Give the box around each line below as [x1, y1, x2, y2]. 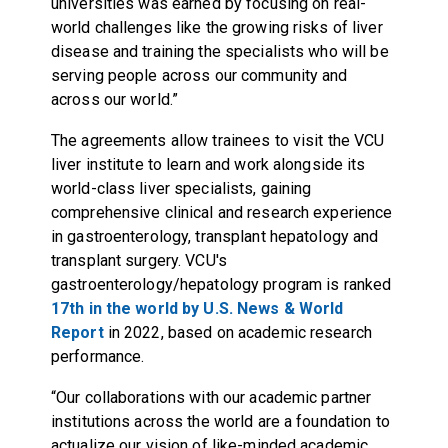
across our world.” [50, 89, 179, 109]
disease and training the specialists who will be [50, 41, 389, 61]
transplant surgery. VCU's [50, 250, 227, 270]
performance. [50, 346, 145, 366]
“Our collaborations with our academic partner [50, 387, 372, 407]
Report [50, 322, 104, 342]
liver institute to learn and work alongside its [50, 154, 366, 174]
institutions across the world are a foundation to [50, 411, 390, 431]
